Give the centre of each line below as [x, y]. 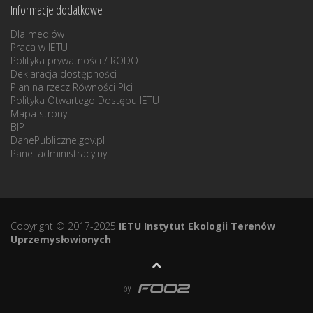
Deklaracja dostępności [64, 74]
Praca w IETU [39, 48]
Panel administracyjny [59, 154]
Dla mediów [37, 34]
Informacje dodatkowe [57, 10]
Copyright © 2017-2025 [65, 226]
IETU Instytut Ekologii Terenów [197, 226]
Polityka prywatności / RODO [74, 61]
